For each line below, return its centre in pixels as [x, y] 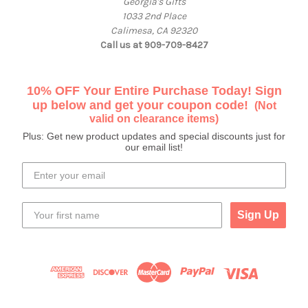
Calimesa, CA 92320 [154, 31]
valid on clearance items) [154, 119]
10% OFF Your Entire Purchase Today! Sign [154, 91]
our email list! [154, 147]
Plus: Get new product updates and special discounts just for [154, 136]
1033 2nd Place [154, 16]
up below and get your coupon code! [142, 106]
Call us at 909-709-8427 [154, 45]
